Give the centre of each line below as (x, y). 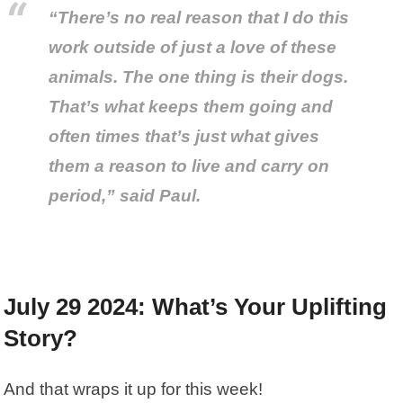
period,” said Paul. (127, 196)
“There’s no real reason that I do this (199, 18)
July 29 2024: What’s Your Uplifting (196, 306)
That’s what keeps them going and (191, 107)
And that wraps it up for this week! (136, 389)
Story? (41, 338)
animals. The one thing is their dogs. (199, 77)
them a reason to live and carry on (189, 166)
